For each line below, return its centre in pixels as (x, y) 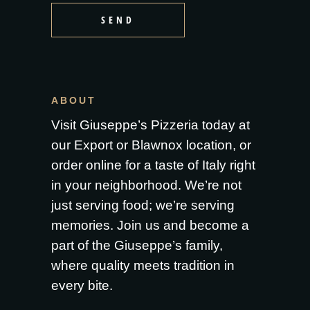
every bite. (82, 286)
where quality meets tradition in (143, 266)
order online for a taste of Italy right (153, 165)
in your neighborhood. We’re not (146, 185)
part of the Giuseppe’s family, (137, 246)
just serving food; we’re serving (143, 206)
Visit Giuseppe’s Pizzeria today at (151, 125)
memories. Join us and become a (150, 226)
